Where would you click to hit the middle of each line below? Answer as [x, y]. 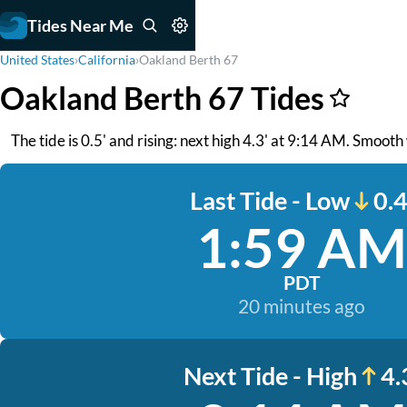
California [107, 60]
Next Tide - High [270, 376]
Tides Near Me [80, 25]
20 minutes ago [302, 306]
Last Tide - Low [270, 200]
